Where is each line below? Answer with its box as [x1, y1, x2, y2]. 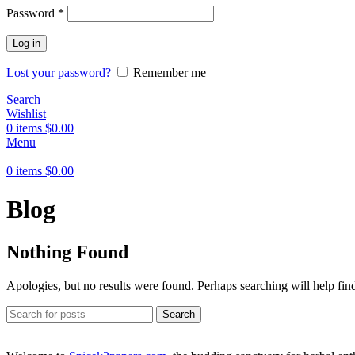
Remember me [133, 66, 206, 79]
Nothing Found [6, 241, 128, 262]
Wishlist [6, 107, 46, 120]
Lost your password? [6, 66, 111, 79]
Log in [13, 37, 40, 49]
